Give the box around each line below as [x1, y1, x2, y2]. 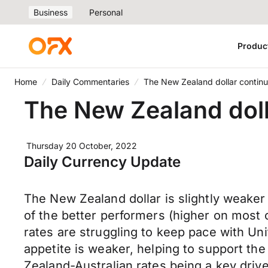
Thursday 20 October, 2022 [26, 141, 137, 151]
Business [33, 7, 68, 17]
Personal [89, 7, 123, 17]
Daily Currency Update [24, 153, 181, 170]
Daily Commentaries [51, 77, 129, 87]
